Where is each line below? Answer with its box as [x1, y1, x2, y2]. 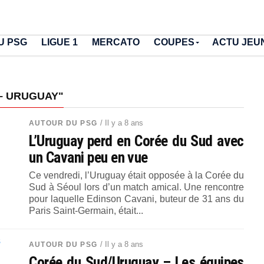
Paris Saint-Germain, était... [29, 206, 144, 216]
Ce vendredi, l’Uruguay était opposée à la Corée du [29, 170, 244, 180]
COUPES [154, 37, 194, 47]
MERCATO [92, 37, 140, 47]
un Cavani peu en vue [29, 148, 148, 166]
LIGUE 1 [41, 37, 78, 47]
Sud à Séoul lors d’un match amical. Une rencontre [29, 182, 244, 192]
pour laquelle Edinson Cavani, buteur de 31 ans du [29, 194, 244, 204]
